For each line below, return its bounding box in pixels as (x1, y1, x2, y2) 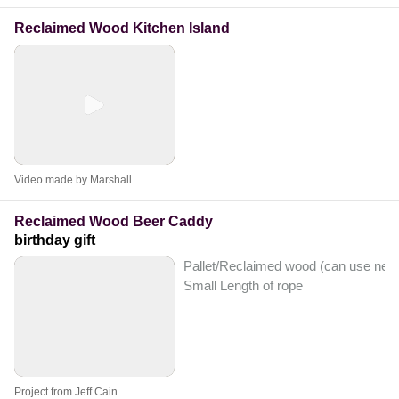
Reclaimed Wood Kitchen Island (14, 20, 230, 37)
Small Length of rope (183, 278, 303, 294)
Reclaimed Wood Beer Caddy (14, 214, 213, 230)
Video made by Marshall (14, 174, 132, 187)
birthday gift (14, 232, 95, 248)
